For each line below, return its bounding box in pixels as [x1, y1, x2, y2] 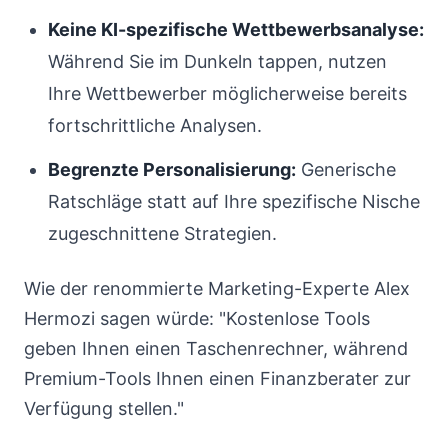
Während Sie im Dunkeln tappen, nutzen [48, 51, 387, 72]
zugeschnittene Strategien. [48, 223, 277, 244]
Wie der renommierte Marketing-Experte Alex [24, 278, 410, 299]
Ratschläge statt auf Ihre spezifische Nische [48, 191, 420, 212]
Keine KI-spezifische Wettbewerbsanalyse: [48, 19, 424, 40]
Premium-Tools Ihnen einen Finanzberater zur [24, 368, 411, 389]
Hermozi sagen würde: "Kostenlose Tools [24, 308, 370, 329]
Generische [296, 159, 396, 180]
